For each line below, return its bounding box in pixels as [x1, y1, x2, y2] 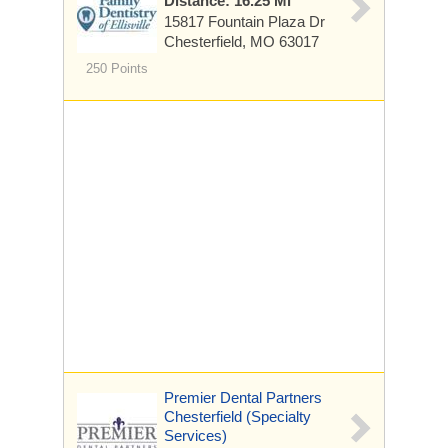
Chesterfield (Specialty [164, 408, 311, 425]
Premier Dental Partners [164, 389, 322, 406]
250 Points [85, 61, 148, 76]
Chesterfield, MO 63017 [164, 33, 319, 50]
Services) [164, 427, 227, 444]
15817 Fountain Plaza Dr [164, 13, 325, 30]
